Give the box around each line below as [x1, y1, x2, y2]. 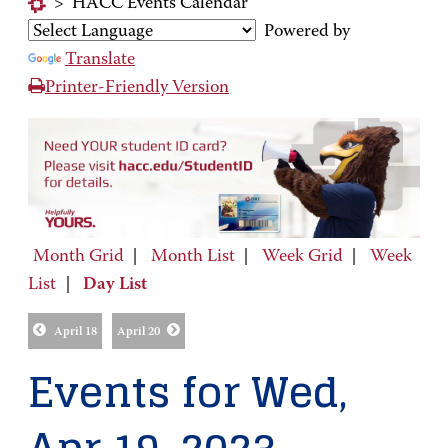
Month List [150, 247, 235, 266]
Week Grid [261, 247, 343, 266]
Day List [83, 275, 147, 294]
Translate [65, 51, 135, 69]
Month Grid [32, 247, 124, 266]
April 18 [53, 326, 97, 339]
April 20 [116, 326, 160, 339]
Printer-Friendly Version [45, 79, 229, 97]
